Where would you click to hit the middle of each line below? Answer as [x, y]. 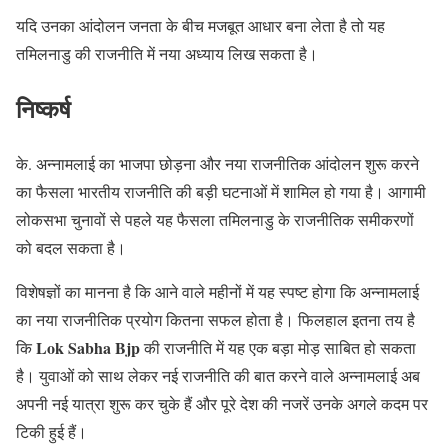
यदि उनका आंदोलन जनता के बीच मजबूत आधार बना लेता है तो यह [200, 25]
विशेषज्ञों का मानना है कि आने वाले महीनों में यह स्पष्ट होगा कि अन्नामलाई [217, 291]
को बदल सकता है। [71, 247]
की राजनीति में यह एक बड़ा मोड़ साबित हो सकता [278, 347]
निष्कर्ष [43, 108]
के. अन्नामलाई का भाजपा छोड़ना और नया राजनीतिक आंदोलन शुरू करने [217, 163]
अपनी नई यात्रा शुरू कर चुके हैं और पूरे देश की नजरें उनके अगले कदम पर [222, 403]
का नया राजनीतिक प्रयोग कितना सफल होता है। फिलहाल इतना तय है [215, 319]
